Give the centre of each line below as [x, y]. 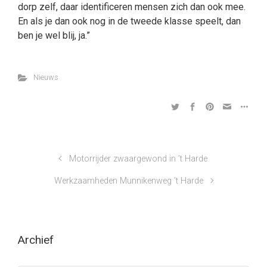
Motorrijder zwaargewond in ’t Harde [139, 159]
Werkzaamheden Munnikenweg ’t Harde [129, 181]
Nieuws [46, 77]
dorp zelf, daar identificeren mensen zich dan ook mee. [132, 7]
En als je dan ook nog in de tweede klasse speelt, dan [129, 21]
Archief [36, 240]
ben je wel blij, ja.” [54, 35]
